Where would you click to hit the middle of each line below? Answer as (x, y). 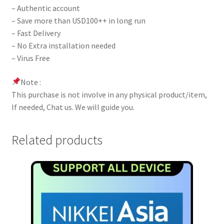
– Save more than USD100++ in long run (78, 21)
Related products (57, 140)
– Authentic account (45, 8)
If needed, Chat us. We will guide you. (73, 107)
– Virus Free (30, 58)
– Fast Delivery (36, 33)
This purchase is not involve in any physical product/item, (109, 94)
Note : (30, 82)
